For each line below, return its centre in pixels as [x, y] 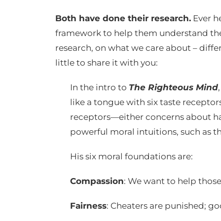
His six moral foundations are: [131, 156]
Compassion [97, 181]
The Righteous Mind [173, 87]
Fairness [88, 205]
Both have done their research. [123, 18]
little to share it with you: [107, 62]
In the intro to [99, 87]
